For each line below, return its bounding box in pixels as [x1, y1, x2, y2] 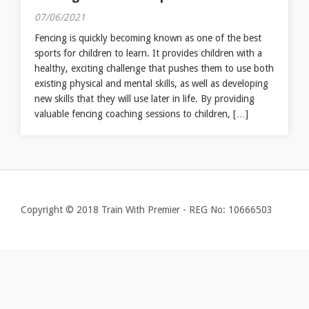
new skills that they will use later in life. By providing [34, 93, 255, 104]
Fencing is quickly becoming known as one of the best [34, 32, 261, 43]
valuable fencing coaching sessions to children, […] [34, 108, 248, 119]
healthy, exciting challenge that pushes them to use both [34, 63, 274, 74]
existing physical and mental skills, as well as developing [34, 78, 268, 89]
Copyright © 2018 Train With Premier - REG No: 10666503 [21, 204, 272, 215]
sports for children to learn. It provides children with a [34, 48, 262, 59]
